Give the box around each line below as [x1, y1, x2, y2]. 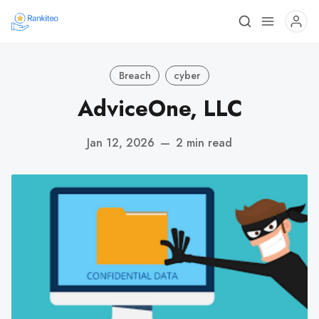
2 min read [176, 134, 232, 151]
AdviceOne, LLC [77, 93, 242, 125]
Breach [118, 68, 151, 83]
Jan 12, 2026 [87, 134, 155, 151]
